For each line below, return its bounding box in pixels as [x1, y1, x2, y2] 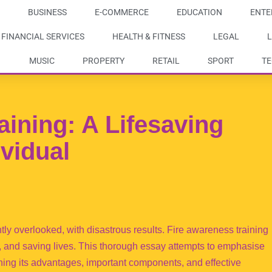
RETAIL [152, 56, 180, 66]
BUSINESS [27, 7, 67, 17]
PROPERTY [82, 56, 124, 66]
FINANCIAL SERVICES [1, 32, 85, 41]
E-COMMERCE [94, 7, 149, 17]
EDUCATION [176, 7, 222, 17]
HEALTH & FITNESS [112, 32, 186, 41]
